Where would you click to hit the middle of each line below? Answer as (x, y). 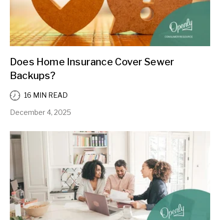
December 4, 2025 (41, 112)
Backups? (33, 75)
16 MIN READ (46, 95)
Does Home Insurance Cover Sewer (92, 62)
